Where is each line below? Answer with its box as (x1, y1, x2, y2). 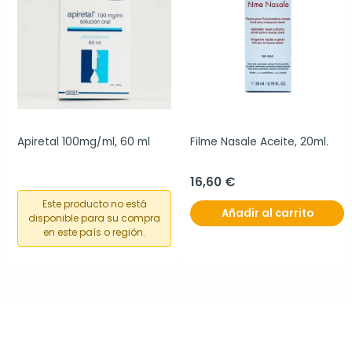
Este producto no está (42, 197, 147, 211)
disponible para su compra (28, 211, 160, 225)
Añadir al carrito (221, 206, 313, 222)
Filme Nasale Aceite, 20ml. (190, 134, 328, 150)
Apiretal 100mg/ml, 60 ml (17, 134, 150, 150)
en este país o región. (43, 225, 145, 240)
